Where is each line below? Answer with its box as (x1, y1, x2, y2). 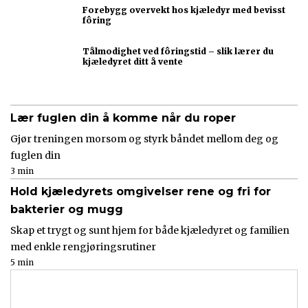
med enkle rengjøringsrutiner (10, 241, 156, 253)
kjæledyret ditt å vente (82, 56, 183, 67)
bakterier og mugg (10, 203, 123, 216)
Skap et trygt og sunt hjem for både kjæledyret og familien (10, 224, 289, 236)
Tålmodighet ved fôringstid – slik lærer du (82, 46, 274, 56)
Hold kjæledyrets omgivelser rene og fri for (10, 185, 271, 198)
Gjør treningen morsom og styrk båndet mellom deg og (10, 133, 278, 145)
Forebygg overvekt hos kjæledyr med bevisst (82, 5, 285, 15)
